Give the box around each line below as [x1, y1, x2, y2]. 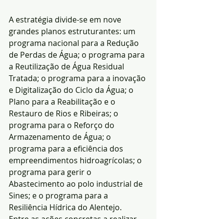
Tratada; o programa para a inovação [9, 73, 148, 84]
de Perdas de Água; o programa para [9, 49, 147, 61]
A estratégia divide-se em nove [9, 14, 123, 25]
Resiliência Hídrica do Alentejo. [9, 202, 122, 213]
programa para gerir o [9, 167, 93, 178]
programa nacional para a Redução [9, 38, 141, 49]
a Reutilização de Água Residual [9, 61, 126, 72]
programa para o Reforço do [9, 120, 116, 131]
